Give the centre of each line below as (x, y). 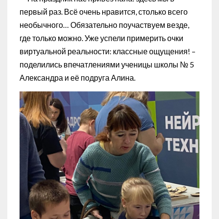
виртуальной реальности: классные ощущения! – (108, 51)
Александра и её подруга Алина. (77, 77)
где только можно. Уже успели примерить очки (101, 38)
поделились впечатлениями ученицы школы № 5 (107, 64)
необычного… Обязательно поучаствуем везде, (104, 24)
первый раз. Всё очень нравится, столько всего (104, 11)
